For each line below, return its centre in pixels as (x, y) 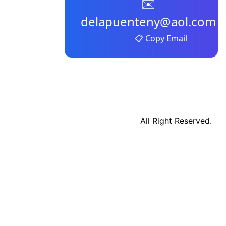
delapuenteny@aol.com (148, 21)
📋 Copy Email (161, 38)
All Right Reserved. (176, 121)
